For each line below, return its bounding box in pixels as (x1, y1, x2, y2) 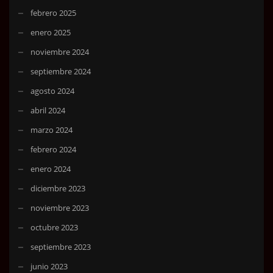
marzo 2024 (30, 124, 73, 135)
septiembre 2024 (30, 65, 91, 77)
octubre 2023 (30, 221, 78, 233)
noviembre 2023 (30, 202, 89, 213)
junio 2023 (30, 260, 68, 272)
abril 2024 (30, 104, 65, 116)
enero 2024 (30, 163, 71, 174)
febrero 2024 (30, 143, 76, 155)
